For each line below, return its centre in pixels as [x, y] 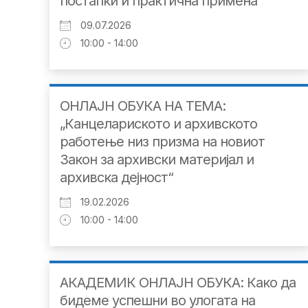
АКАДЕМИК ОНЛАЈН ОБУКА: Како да [178, 283]
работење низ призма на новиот [162, 142]
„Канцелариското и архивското [158, 124]
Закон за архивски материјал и [157, 160]
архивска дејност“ [117, 178]
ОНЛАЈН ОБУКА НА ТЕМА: [143, 106]
